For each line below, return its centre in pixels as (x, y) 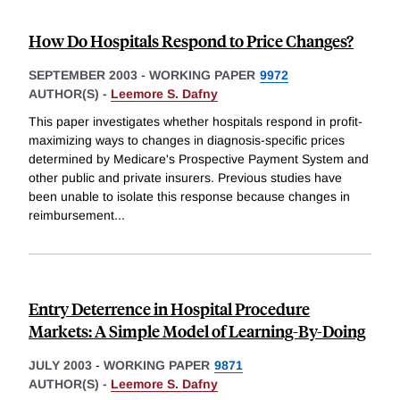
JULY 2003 (60, 366)
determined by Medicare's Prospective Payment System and (199, 159)
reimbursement (71, 216)
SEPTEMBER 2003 (83, 75)
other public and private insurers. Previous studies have (185, 178)
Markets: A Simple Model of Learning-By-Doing (197, 331)
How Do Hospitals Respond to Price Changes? (191, 40)
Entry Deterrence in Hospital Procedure (169, 309)
